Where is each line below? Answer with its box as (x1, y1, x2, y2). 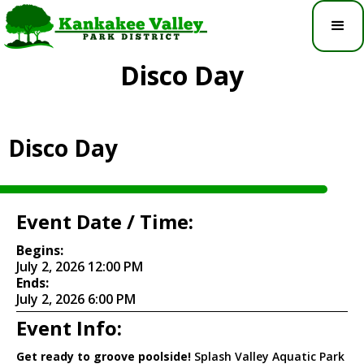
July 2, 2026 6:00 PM (16, 289, 136, 308)
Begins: (16, 240, 63, 259)
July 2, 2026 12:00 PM (16, 257, 143, 275)
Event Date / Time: (16, 207, 193, 235)
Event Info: (16, 314, 122, 341)
